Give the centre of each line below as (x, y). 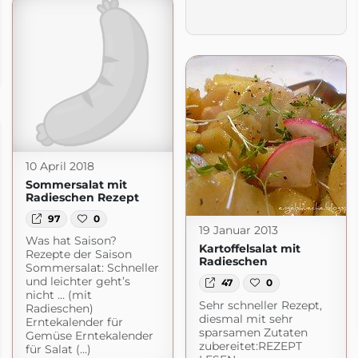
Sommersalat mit (76, 184)
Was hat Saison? (71, 240)
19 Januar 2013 (238, 231)
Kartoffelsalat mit (249, 249)
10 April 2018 (60, 166)
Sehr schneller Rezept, (260, 305)
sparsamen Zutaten (253, 332)
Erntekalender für (74, 322)
